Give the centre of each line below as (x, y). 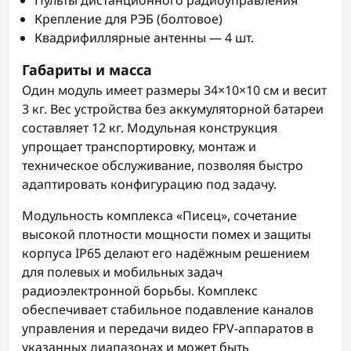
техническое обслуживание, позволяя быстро (163, 165)
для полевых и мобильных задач (122, 272)
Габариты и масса (87, 70)
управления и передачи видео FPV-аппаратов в (168, 328)
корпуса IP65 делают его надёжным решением (166, 253)
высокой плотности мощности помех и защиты (166, 234)
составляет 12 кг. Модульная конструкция (150, 128)
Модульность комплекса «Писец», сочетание (159, 215)
